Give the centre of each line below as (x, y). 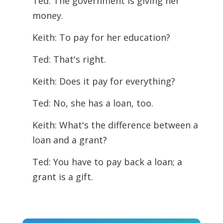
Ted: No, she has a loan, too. (93, 103)
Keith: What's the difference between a (115, 125)
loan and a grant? (69, 140)
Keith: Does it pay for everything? (104, 81)
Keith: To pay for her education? (101, 37)
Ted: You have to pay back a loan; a (107, 162)
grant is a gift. (62, 177)
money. (48, 15)
